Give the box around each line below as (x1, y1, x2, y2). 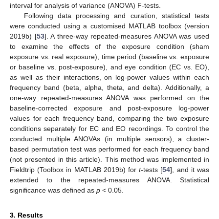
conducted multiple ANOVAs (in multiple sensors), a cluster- (10, 134, 209, 143)
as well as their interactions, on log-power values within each (10, 73, 209, 81)
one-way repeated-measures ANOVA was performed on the (10, 93, 209, 102)
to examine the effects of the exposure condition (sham (10, 42, 209, 50)
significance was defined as (10, 186, 96, 194)
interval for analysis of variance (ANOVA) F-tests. (10, 1, 161, 9)
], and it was (170, 165, 210, 174)
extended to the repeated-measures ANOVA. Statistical (10, 175, 209, 184)
